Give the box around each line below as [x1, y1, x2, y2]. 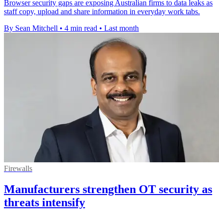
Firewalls [4, 164, 32, 173]
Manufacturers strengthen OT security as [4, 182, 212, 196]
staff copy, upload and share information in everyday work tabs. [4, 7, 200, 16]
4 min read [65, 23, 97, 32]
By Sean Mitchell [4, 23, 58, 32]
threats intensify [4, 196, 85, 209]
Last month [104, 23, 139, 32]
